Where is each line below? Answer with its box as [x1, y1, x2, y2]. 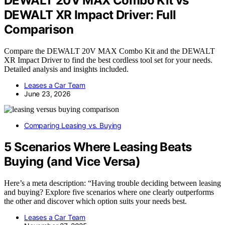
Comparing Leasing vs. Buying [24, 121, 122, 130]
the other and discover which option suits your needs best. [4, 197, 187, 206]
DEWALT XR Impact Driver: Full [4, 8, 176, 23]
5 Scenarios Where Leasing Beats [4, 140, 192, 155]
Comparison [4, 22, 73, 37]
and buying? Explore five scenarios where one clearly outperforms [4, 188, 214, 197]
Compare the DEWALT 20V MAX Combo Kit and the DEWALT [4, 47, 215, 56]
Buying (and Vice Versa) [4, 154, 141, 169]
